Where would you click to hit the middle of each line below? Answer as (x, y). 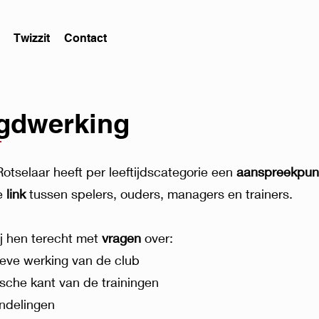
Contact (85, 38)
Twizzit (32, 38)
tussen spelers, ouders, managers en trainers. (163, 194)
